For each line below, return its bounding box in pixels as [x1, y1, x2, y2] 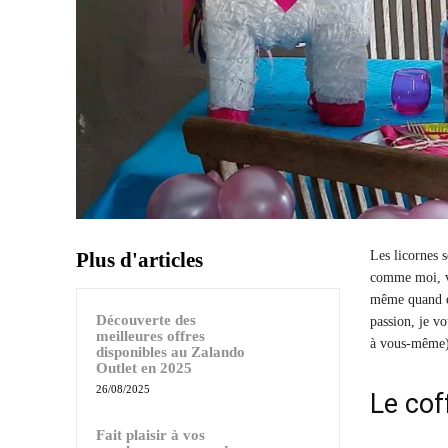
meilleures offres [96, 327, 205, 344]
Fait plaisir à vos [96, 426, 205, 443]
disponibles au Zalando [96, 343, 245, 360]
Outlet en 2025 [96, 359, 192, 376]
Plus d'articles [76, 247, 203, 272]
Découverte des [96, 311, 196, 328]
